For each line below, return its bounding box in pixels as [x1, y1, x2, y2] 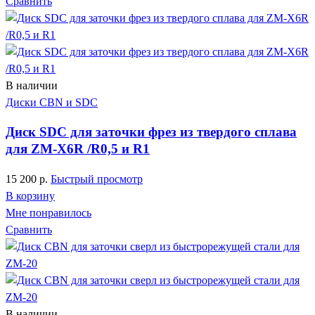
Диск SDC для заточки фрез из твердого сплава [6, 124, 297, 140]
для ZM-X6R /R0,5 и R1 [6, 141, 150, 157]
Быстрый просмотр [51, 173, 143, 185]
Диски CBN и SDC [6, 96, 98, 108]
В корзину [6, 190, 55, 202]
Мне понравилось [6, 207, 91, 219]
